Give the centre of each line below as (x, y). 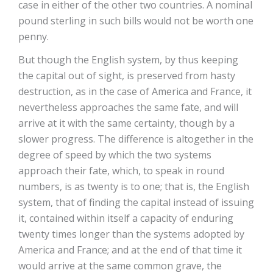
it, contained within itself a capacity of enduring (126, 218)
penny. (34, 37)
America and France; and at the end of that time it (130, 250)
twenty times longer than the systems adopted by (131, 234)
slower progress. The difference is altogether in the (136, 139)
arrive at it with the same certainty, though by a (126, 123)
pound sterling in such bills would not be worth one (136, 21)
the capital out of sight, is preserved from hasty (127, 76)
